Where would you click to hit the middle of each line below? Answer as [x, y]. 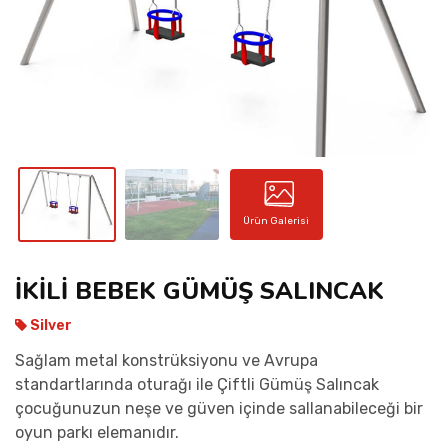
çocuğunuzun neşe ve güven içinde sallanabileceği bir [219, 408]
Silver [49, 325]
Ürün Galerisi [276, 221]
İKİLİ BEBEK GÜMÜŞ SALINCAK [199, 290]
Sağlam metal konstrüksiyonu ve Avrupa [166, 360]
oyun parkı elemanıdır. [97, 432]
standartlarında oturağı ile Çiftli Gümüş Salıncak [197, 384]
